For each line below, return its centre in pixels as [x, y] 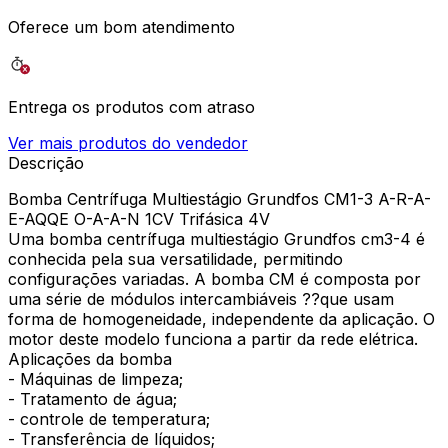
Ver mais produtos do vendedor [128, 142]
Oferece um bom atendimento [121, 26]
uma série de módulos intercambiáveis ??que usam [201, 298]
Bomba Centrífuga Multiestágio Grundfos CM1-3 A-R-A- [219, 198]
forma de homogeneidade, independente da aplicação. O [221, 318]
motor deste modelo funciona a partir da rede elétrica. [213, 338]
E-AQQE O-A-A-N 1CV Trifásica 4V [139, 218]
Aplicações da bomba [90, 358]
